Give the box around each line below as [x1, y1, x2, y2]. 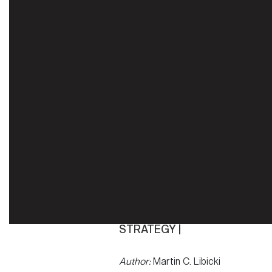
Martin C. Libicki [151, 256, 220, 268]
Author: [119, 256, 151, 268]
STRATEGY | [119, 223, 181, 237]
